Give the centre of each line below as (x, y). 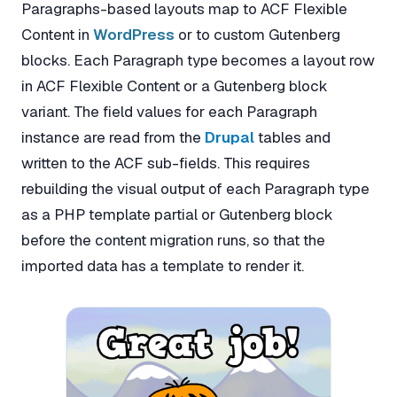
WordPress (134, 35)
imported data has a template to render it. (163, 266)
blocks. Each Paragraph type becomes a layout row (198, 61)
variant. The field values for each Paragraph (169, 112)
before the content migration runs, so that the (173, 241)
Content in (57, 35)
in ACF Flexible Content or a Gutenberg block (175, 86)
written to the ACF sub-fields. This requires (166, 163)
